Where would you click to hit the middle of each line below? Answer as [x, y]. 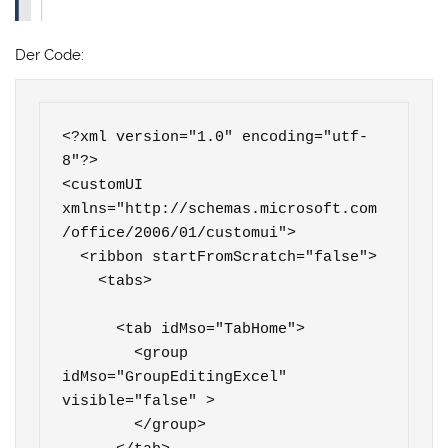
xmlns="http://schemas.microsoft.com [220, 209]
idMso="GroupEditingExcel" [175, 377]
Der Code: [50, 55]
